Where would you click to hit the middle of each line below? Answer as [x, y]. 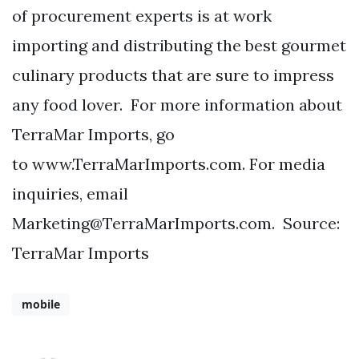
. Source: [306, 223]
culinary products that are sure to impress [173, 75]
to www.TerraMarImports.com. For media [169, 164]
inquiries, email [70, 194]
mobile [41, 305]
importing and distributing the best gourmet [179, 45]
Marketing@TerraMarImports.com [142, 223]
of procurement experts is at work [142, 16]
